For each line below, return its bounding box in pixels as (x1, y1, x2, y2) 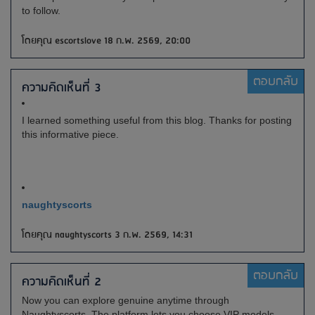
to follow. (22, 5, 60, 16)
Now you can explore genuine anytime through (22, 295, 229, 306)
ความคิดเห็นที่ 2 (22, 271, 101, 292)
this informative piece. (22, 129, 119, 140)
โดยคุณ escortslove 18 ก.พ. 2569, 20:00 (22, 32, 191, 49)
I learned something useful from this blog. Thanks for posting (22, 115, 292, 126)
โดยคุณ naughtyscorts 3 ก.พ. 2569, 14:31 (22, 226, 193, 243)
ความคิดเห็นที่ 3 (22, 77, 101, 98)
